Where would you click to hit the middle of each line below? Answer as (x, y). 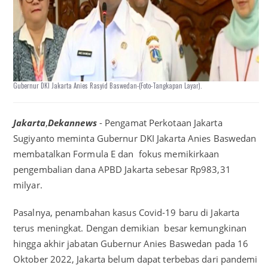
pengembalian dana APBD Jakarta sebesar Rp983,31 (122, 169)
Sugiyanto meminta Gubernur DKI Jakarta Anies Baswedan (135, 138)
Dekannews (72, 123)
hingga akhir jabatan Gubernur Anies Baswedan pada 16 (131, 243)
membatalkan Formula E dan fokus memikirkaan (116, 154)
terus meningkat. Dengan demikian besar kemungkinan (130, 228)
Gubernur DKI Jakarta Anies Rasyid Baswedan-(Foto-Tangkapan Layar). (108, 86)
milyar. (28, 185)
